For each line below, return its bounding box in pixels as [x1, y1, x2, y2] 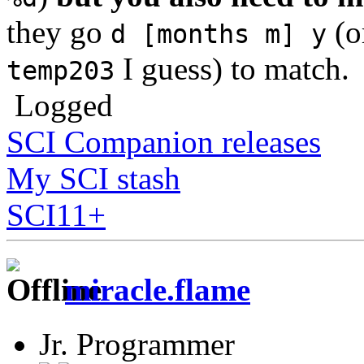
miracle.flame [65, 272, 250, 308]
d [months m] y [110, 19, 327, 50]
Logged [6, 88, 113, 123]
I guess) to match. [115, 51, 349, 87]
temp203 [6, 56, 115, 86]
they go [6, 15, 110, 50]
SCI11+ [6, 197, 106, 233]
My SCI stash [6, 161, 180, 197]
